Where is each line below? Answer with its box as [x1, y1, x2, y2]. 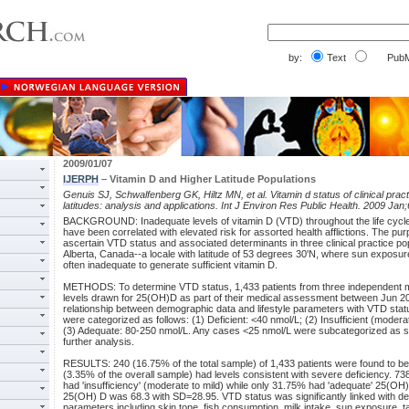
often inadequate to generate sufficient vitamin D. [63, 259, 278, 270]
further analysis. [63, 336, 134, 347]
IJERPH [63, 173, 99, 184]
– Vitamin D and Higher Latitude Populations [99, 173, 316, 184]
